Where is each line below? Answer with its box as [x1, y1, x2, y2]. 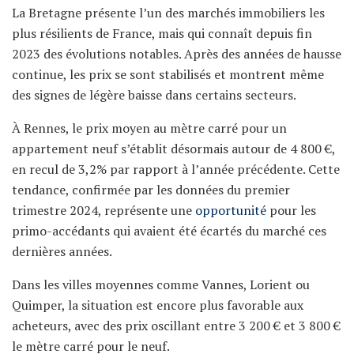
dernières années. [12, 243, 112, 261]
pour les [266, 201, 316, 220]
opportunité [195, 201, 266, 220]
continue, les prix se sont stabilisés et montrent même [12, 66, 324, 84]
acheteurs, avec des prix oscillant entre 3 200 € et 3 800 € [12, 317, 341, 335]
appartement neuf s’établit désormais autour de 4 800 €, [12, 140, 335, 158]
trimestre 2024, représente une [12, 201, 195, 220]
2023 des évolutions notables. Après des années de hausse [12, 45, 341, 63]
